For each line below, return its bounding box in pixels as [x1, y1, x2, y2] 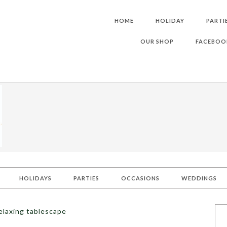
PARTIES [73, 175, 99, 181]
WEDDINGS [181, 175, 217, 181]
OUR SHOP [140, 38, 174, 45]
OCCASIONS [121, 175, 160, 181]
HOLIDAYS [19, 175, 52, 181]
